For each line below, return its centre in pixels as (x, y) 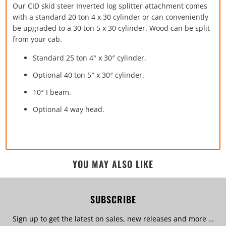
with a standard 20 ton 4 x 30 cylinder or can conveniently (111, 17)
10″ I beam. (52, 92)
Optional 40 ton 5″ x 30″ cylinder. (89, 75)
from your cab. (39, 39)
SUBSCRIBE (113, 200)
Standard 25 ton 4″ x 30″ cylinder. (90, 58)
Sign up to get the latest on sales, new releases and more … (113, 218)
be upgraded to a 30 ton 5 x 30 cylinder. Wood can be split (111, 28)
